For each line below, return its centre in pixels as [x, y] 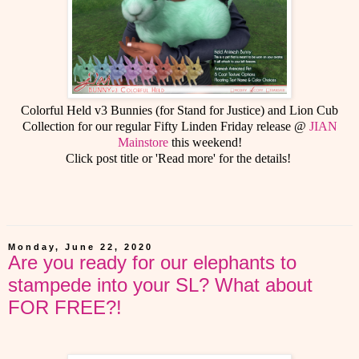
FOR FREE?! [65, 308]
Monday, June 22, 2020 [81, 247]
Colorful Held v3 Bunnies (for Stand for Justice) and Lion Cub [179, 111]
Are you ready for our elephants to [152, 263]
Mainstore [143, 143]
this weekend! [205, 143]
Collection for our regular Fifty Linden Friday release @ [165, 127]
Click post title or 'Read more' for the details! [179, 159]
